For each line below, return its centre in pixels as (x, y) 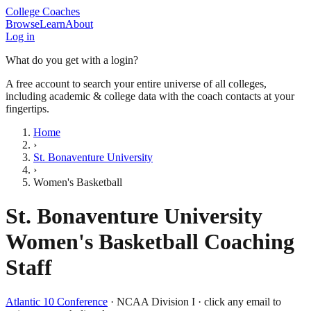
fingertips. (27, 109)
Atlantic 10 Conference (57, 301)
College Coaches (43, 11)
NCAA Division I (156, 301)
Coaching (246, 242)
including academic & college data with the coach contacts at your (150, 96)
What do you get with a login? (72, 60)
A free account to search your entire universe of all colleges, (136, 84)
